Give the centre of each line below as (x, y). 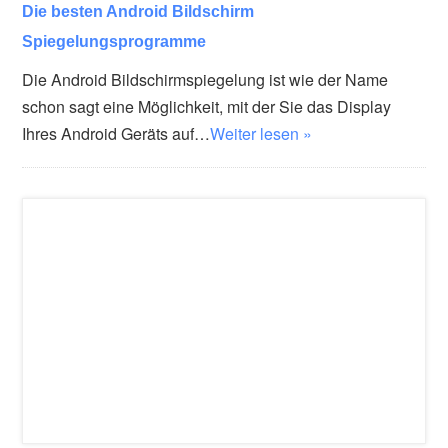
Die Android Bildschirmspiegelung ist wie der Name (205, 79)
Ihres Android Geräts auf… (116, 133)
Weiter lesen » (261, 133)
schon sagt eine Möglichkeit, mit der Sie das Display (207, 106)
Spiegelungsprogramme (114, 40)
